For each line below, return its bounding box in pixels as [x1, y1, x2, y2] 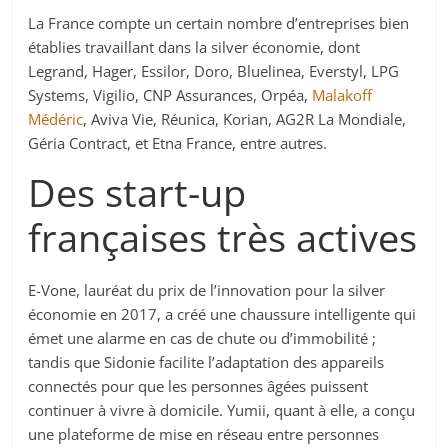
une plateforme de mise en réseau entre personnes [28, 424, 380, 445]
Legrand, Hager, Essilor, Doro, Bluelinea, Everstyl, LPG [28, 61, 400, 82]
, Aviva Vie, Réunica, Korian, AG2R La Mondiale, [83, 109, 407, 130]
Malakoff [312, 85, 373, 106]
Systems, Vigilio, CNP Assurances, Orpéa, [28, 85, 313, 106]
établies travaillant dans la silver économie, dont [28, 37, 361, 58]
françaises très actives [28, 211, 418, 264]
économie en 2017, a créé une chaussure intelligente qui [28, 304, 417, 325]
